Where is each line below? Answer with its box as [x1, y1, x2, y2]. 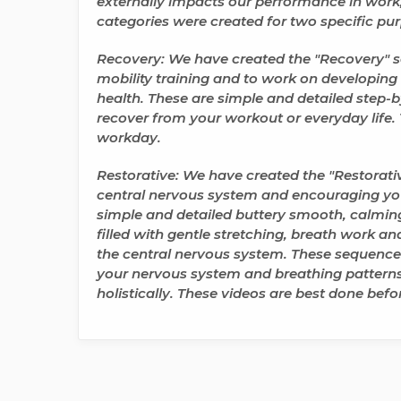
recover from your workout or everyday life [97, 109, 392, 126]
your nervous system [97, 265, 241, 282]
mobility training [97, 70, 209, 87]
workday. [97, 129, 161, 146]
